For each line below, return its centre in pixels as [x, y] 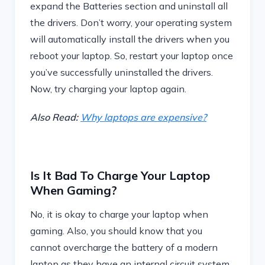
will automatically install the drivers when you [130, 39]
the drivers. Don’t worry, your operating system [131, 22]
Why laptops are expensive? [143, 117]
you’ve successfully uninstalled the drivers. [122, 72]
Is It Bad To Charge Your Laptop [120, 175]
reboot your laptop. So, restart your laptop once [132, 56]
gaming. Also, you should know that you [116, 231]
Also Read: [55, 117]
